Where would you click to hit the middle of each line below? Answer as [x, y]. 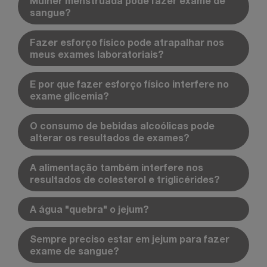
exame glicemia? [69, 95]
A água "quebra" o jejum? [89, 209]
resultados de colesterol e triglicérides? [125, 179]
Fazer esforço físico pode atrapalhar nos [127, 42]
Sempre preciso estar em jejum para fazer [130, 238]
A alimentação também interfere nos [117, 167]
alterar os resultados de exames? [110, 137]
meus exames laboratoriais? [97, 54]
